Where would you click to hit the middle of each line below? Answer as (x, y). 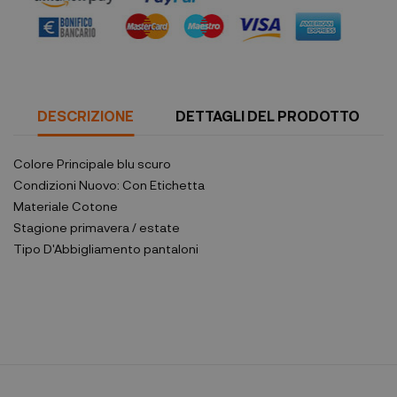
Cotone (93, 206)
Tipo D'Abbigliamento (77, 249)
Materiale (41, 206)
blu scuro (143, 164)
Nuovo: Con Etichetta (140, 185)
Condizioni (45, 185)
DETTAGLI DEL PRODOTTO (267, 116)
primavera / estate (124, 228)
